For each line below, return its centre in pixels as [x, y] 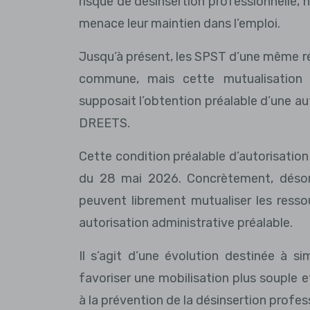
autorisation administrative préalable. [186, 223]
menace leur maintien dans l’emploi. [180, 24]
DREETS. [104, 123]
